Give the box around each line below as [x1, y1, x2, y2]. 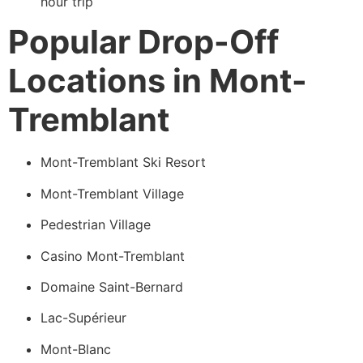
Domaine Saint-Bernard [41, 278, 183, 295]
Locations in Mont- [8, 61, 307, 101]
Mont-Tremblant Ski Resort [41, 154, 206, 171]
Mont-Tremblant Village [41, 185, 184, 202]
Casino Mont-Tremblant [41, 247, 185, 264]
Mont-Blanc [41, 340, 111, 357]
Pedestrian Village [41, 216, 151, 233]
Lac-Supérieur [41, 310, 126, 327]
